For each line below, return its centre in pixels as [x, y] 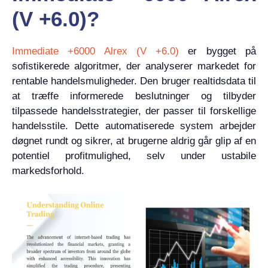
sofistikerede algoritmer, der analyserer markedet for [134, 66]
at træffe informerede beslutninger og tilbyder [134, 96]
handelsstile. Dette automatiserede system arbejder [134, 126]
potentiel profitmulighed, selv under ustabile [134, 156]
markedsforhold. [48, 171]
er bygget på [217, 51]
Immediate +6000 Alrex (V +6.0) [95, 51]
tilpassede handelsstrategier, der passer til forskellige [134, 111]
